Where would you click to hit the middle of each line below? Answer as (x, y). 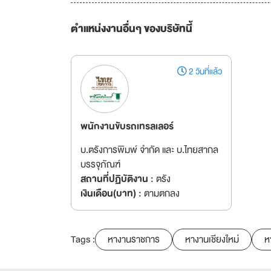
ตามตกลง (161, 194)
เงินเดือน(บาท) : (111, 194)
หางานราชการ (134, 240)
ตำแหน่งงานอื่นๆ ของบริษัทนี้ (132, 29)
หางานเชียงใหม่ (212, 240)
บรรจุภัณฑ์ (100, 165)
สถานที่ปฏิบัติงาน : (117, 179)
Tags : (83, 240)
